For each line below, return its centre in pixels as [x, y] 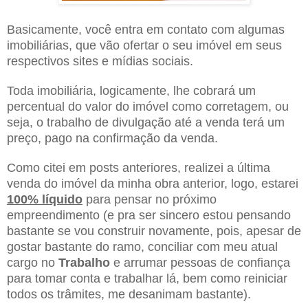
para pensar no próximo [150, 199]
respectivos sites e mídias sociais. [100, 61]
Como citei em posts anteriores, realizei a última [139, 167]
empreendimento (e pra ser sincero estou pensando [149, 215]
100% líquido [45, 199]
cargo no [33, 262]
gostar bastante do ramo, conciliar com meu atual [142, 246]
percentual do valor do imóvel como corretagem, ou [148, 106]
